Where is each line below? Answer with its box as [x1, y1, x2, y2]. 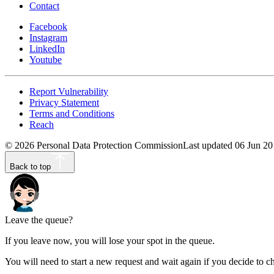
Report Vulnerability [29, 86, 108, 97]
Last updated [183, 139, 235, 150]
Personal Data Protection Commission [34, 139, 183, 150]
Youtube [29, 54, 62, 65]
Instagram [29, 32, 67, 43]
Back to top [10, 161, 51, 171]
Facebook [29, 21, 67, 32]
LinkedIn [29, 43, 65, 54]
